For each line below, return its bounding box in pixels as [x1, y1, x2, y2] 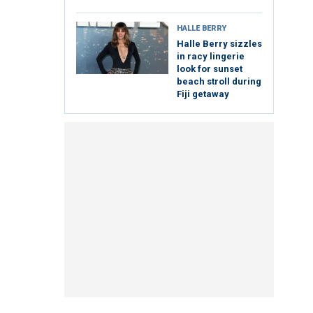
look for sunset [177, 64, 242, 75]
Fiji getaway [177, 89, 229, 100]
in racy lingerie [177, 51, 245, 62]
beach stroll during [177, 76, 261, 87]
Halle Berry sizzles [177, 38, 262, 50]
